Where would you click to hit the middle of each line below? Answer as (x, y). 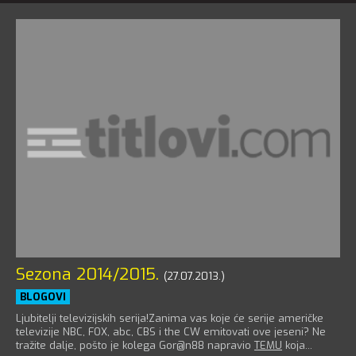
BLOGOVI (43, 296)
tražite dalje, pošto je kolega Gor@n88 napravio (135, 345)
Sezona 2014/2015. (87, 274)
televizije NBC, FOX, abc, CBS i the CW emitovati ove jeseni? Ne (171, 331)
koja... (297, 345)
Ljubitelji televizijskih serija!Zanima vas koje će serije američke (170, 318)
